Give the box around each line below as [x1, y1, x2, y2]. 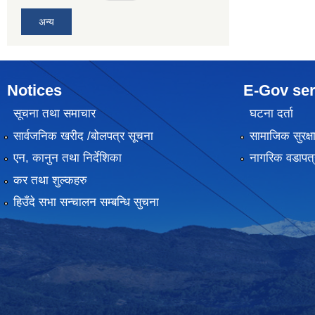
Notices [7, 81, 62, 99]
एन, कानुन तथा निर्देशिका [13, 151, 122, 165]
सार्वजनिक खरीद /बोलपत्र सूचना [13, 129, 153, 143]
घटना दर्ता [249, 107, 293, 121]
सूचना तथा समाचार [13, 107, 96, 121]
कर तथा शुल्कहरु [13, 173, 87, 187]
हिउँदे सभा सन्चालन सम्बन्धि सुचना [13, 195, 159, 209]
